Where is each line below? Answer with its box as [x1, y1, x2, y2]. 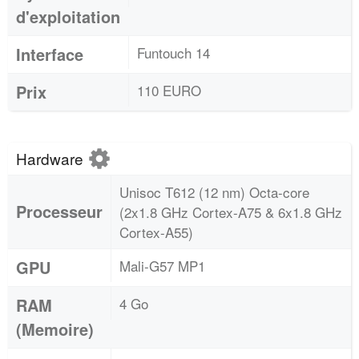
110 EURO [137, 80, 201, 100]
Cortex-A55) [119, 222, 193, 242]
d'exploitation [16, 5, 120, 28]
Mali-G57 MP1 [119, 256, 205, 276]
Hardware [16, 147, 87, 169]
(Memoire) [16, 317, 94, 341]
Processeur [16, 200, 103, 223]
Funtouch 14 [137, 42, 210, 63]
